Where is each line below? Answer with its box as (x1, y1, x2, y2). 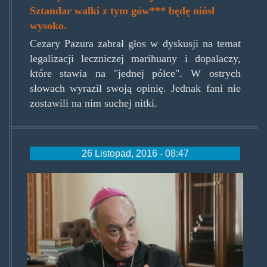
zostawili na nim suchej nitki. (29, 97, 157, 110)
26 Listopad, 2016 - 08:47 (81, 148, 189, 159)
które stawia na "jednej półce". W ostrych (29, 67, 241, 80)
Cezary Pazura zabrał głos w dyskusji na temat (29, 38, 241, 50)
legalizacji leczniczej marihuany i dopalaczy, (29, 52, 241, 65)
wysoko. (30, 20, 67, 32)
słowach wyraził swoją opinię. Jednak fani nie (29, 82, 241, 95)
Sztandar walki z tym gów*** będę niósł (30, 5, 215, 17)
